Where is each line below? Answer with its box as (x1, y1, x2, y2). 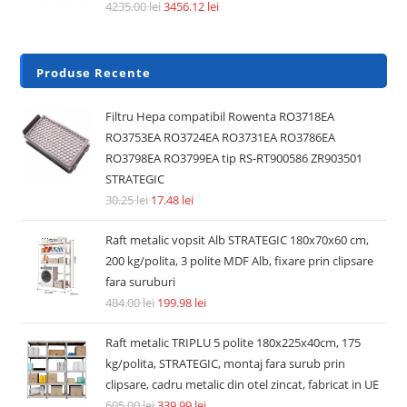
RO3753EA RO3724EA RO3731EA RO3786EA (105, 129, 336, 146)
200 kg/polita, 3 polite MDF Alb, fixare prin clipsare (105, 253, 374, 270)
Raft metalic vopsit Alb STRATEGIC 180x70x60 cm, (105, 232, 370, 249)
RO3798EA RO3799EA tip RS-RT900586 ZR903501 (105, 150, 363, 167)
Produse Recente (36, 65, 152, 82)
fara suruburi (105, 273, 176, 291)
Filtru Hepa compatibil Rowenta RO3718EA (105, 108, 335, 125)
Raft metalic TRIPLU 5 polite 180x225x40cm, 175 (105, 334, 362, 352)
